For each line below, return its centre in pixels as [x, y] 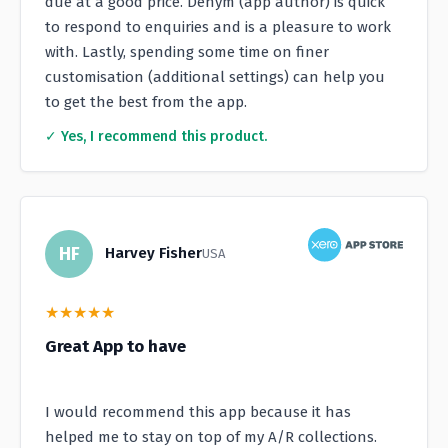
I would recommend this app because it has [198, 411]
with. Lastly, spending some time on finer [187, 52]
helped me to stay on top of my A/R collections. [211, 436]
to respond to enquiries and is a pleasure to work [218, 27]
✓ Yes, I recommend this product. [156, 137]
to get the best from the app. [146, 102]
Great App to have [115, 346]
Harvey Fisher [153, 252]
